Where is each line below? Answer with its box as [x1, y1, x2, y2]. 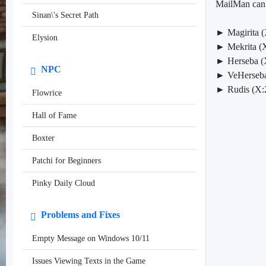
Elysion [32, 33, 58, 43]
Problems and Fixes [39, 210, 120, 220]
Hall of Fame [32, 111, 77, 121]
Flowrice [32, 88, 62, 98]
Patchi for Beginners [32, 156, 101, 166]
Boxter [32, 134, 55, 143]
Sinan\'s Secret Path [32, 11, 99, 20]
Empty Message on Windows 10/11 [32, 234, 150, 243]
